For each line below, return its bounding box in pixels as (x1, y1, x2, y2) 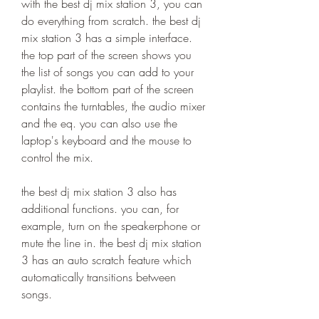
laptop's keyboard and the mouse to (21, 132, 192, 148)
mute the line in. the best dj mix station (21, 235, 202, 251)
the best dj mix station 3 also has (21, 184, 177, 199)
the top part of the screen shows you (21, 47, 192, 63)
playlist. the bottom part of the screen (21, 81, 194, 97)
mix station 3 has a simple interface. (21, 30, 192, 46)
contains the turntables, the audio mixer (21, 98, 205, 114)
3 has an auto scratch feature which (21, 252, 192, 268)
